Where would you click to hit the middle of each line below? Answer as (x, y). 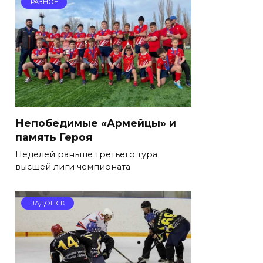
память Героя (54, 137)
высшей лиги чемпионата (73, 166)
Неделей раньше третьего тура (86, 154)
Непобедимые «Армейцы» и (96, 123)
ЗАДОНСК (48, 203)
